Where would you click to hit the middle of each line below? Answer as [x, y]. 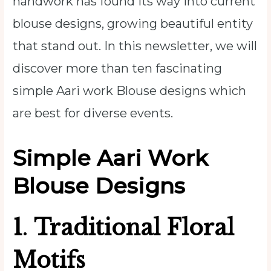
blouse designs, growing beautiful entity [133, 23]
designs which [203, 90]
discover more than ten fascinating [118, 68]
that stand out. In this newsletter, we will [135, 46]
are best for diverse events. [93, 113]
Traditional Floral [134, 227]
